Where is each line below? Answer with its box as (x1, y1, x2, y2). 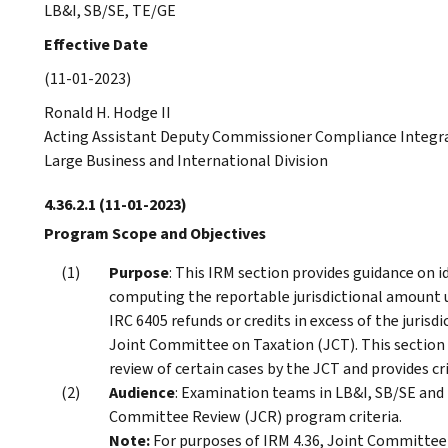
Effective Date (44, 33, 148, 55)
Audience (109, 381, 175, 403)
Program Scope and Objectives (44, 222, 266, 244)
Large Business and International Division (44, 149, 328, 171)
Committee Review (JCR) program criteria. (109, 405, 402, 427)
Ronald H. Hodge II (44, 101, 171, 123)
